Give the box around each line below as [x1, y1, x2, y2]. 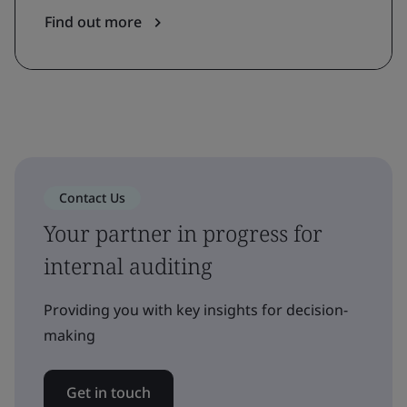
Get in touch [66, 382, 151, 402]
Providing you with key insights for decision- [44, 300, 348, 320]
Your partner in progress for [44, 218, 323, 248]
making [44, 325, 95, 345]
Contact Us [59, 189, 125, 206]
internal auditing [44, 251, 213, 281]
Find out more [45, 12, 145, 32]
